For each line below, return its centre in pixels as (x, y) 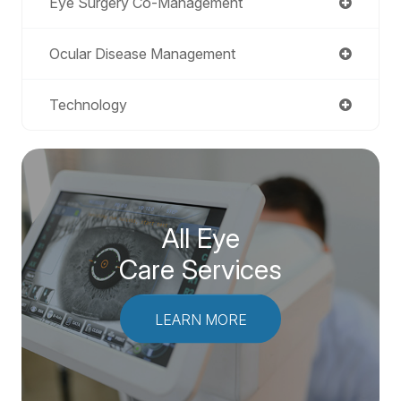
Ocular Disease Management (142, 54)
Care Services (200, 269)
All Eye (200, 238)
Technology (88, 105)
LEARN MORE (200, 319)
